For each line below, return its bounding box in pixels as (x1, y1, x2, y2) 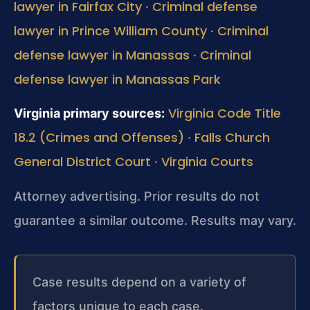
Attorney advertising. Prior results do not (14, 188, 259, 203)
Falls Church (194, 129, 270, 147)
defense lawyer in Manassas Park (14, 70, 221, 88)
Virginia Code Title (168, 104, 281, 122)
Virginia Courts (161, 153, 253, 171)
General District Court (14, 153, 151, 171)
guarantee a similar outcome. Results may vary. (14, 212, 296, 228)
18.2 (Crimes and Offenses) (14, 129, 184, 147)
